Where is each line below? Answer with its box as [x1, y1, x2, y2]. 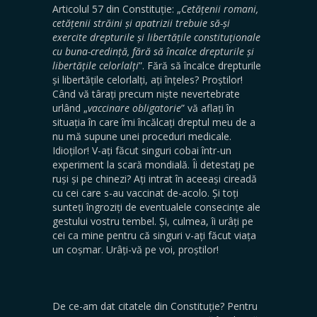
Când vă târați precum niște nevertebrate [52, 86, 240, 100]
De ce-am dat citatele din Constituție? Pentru [52, 299, 258, 313]
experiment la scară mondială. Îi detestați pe [52, 157, 255, 171]
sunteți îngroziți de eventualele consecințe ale [52, 200, 260, 214]
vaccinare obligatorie [88, 100, 181, 115]
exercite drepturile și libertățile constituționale [52, 30, 260, 44]
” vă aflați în [181, 100, 234, 115]
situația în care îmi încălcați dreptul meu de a [52, 115, 255, 129]
